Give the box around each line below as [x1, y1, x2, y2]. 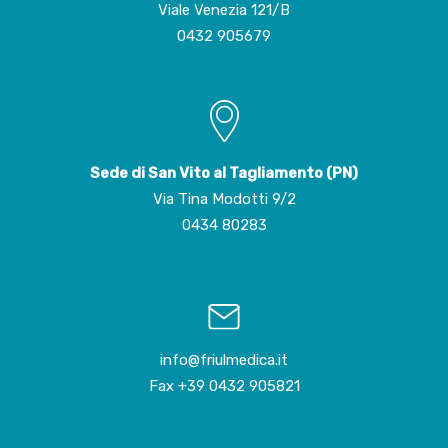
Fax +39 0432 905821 [148, 377, 300, 396]
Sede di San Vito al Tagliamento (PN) [90, 164, 358, 183]
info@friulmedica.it [160, 351, 288, 370]
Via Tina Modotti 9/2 [152, 190, 296, 209]
